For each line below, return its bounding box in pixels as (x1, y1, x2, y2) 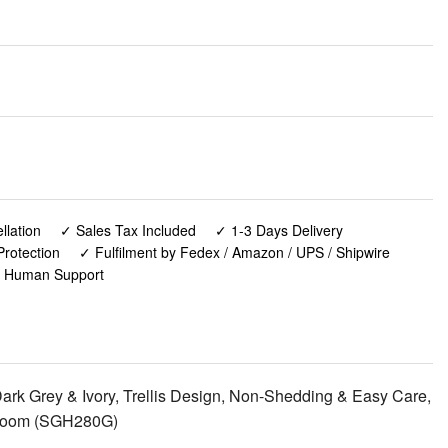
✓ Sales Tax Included (59, 220, 196, 241)
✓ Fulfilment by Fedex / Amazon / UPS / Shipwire (78, 242, 390, 263)
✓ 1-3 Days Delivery (215, 220, 343, 241)
